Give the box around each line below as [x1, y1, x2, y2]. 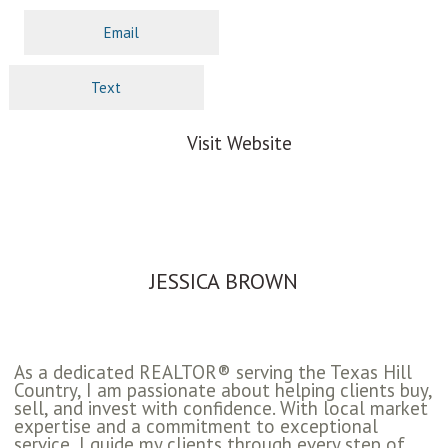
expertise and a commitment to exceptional [13, 414, 378, 439]
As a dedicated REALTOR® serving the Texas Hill [13, 360, 412, 385]
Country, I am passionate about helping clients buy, [13, 378, 432, 403]
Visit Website [186, 131, 292, 156]
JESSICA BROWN [149, 267, 298, 296]
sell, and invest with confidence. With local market [13, 396, 428, 421]
